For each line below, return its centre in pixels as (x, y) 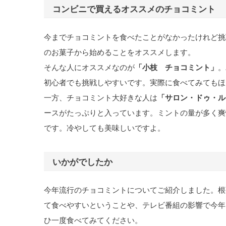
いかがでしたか (82, 162)
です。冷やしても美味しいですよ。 (104, 128)
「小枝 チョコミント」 (176, 67)
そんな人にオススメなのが (89, 67)
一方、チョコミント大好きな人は (101, 98)
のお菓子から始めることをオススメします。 (120, 52)
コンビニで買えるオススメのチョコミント (134, 9)
